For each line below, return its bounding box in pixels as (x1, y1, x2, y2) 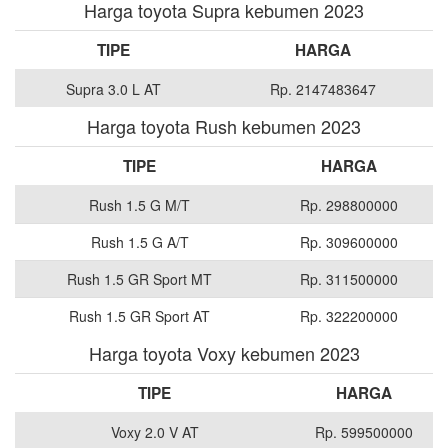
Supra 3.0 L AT (66, 79, 161, 100)
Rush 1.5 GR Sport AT (69, 306, 210, 327)
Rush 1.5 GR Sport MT (67, 269, 212, 290)
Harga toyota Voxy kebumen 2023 (88, 340, 360, 367)
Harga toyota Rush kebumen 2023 (87, 113, 361, 140)
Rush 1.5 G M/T (89, 195, 190, 216)
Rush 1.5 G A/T (90, 232, 189, 253)
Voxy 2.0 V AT (110, 422, 199, 443)
